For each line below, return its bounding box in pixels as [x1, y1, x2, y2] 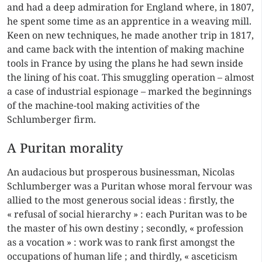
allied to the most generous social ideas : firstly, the [7, 194, 235, 206]
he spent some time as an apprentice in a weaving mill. [7, 15, 251, 27]
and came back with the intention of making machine [7, 43, 244, 56]
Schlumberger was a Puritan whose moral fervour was [7, 180, 252, 192]
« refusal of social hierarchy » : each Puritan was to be [7, 208, 247, 220]
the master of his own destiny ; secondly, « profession [7, 222, 243, 235]
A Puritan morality [7, 139, 123, 156]
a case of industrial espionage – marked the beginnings [7, 85, 251, 98]
